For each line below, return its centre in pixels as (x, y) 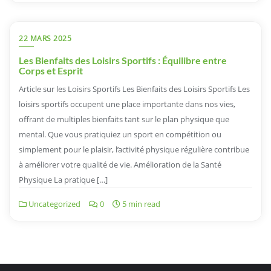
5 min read (140, 204)
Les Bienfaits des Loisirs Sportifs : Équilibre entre (123, 60)
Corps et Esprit (51, 71)
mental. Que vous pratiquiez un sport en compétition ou (120, 135)
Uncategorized (54, 204)
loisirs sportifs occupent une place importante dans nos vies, (127, 104)
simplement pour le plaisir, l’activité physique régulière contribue (134, 150)
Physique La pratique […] (63, 180)
